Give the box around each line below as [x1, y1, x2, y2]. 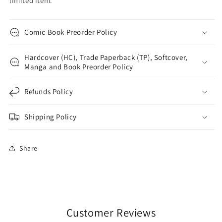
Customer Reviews [66, 205, 156, 220]
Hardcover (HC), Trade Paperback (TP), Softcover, [24, 53, 188, 62]
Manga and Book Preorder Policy [24, 62, 134, 72]
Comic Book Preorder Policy [24, 27, 117, 37]
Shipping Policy [24, 112, 77, 122]
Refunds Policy [24, 87, 73, 97]
